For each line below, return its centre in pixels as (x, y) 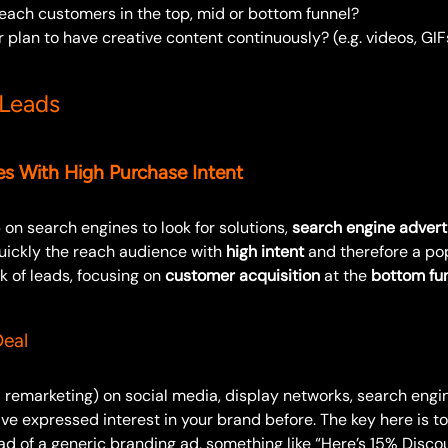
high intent (265, 251)
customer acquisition (242, 275)
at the (345, 275)
